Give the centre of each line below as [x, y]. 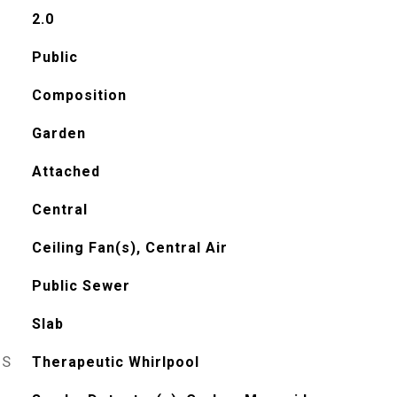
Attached [66, 171]
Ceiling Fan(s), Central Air [129, 248]
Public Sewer [81, 286]
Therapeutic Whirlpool [115, 362]
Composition [79, 95]
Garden [58, 133]
